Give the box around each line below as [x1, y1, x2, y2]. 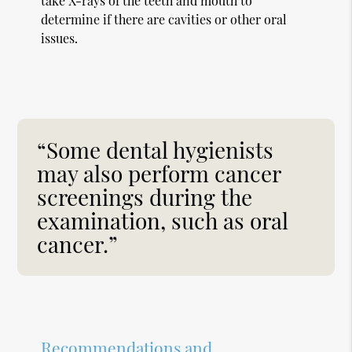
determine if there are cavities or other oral [41, 10, 288, 27]
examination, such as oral [37, 205, 289, 235]
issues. [41, 29, 79, 46]
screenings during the [37, 181, 253, 211]
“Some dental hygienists [37, 134, 274, 164]
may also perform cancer [37, 158, 281, 188]
